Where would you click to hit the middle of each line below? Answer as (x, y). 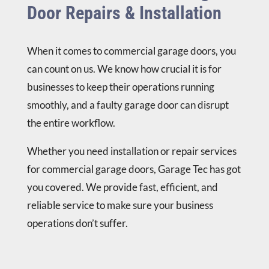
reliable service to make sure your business (120, 205)
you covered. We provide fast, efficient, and (122, 187)
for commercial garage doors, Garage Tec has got (134, 169)
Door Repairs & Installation (126, 13)
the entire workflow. (71, 123)
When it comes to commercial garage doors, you (131, 51)
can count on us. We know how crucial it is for (124, 69)
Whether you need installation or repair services (131, 151)
